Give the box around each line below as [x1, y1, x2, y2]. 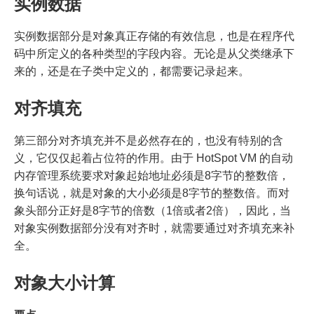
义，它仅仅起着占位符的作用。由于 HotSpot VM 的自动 [14, 151, 293, 164]
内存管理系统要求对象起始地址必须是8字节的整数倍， [14, 169, 289, 182]
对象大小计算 [14, 273, 115, 292]
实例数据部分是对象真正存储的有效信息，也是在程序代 [14, 29, 294, 42]
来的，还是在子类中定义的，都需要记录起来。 [14, 64, 250, 77]
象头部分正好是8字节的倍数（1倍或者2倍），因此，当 [14, 204, 291, 217]
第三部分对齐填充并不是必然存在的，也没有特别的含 [14, 134, 283, 146]
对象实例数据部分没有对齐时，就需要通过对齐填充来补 [14, 221, 294, 234]
